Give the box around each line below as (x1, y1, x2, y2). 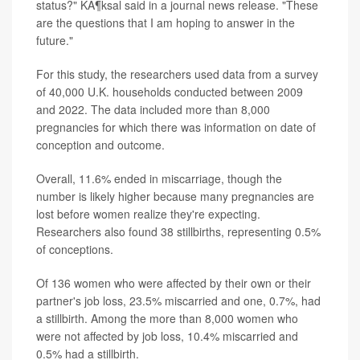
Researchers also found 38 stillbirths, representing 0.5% (36, 223, 321, 240)
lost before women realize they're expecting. (36, 206, 260, 223)
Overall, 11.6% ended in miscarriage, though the (36, 170, 282, 187)
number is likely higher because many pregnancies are (36, 188, 314, 205)
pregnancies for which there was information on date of (36, 119, 316, 136)
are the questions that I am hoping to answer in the (36, 14, 295, 31)
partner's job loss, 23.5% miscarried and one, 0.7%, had (36, 292, 321, 309)
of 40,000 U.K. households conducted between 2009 (36, 84, 303, 100)
